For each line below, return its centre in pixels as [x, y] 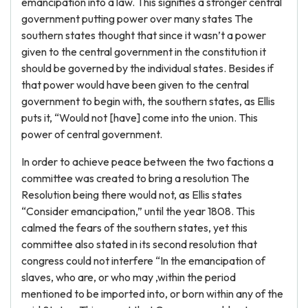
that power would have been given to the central [135, 85]
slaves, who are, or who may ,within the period [129, 277]
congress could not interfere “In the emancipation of [143, 261]
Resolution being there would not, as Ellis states [132, 195]
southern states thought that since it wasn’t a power [144, 35]
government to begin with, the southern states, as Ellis [148, 101]
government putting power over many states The [137, 19]
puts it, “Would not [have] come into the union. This [140, 118]
